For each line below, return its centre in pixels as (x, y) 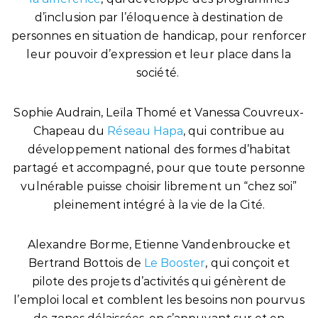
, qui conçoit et (248, 263)
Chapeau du (70, 131)
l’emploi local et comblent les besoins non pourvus (159, 300)
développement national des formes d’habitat (159, 149)
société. (159, 73)
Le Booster (175, 263)
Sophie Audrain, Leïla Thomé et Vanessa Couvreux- (159, 113)
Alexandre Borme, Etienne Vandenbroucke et (159, 245)
